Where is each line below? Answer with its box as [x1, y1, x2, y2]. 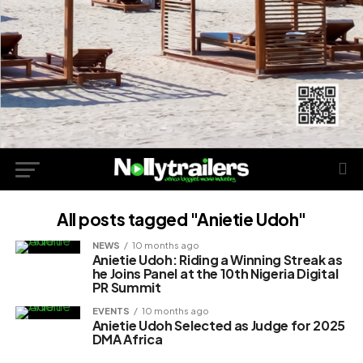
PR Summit [92, 279, 161, 297]
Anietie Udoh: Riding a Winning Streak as [92, 251, 343, 269]
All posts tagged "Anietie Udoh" [56, 208, 307, 231]
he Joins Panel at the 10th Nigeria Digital [92, 265, 339, 283]
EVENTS [92, 305, 130, 317]
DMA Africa [92, 331, 163, 348]
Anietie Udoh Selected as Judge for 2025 [92, 317, 346, 335]
